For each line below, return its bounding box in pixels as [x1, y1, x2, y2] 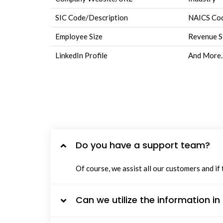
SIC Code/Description [55, 13, 128, 22]
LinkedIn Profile [55, 51, 108, 60]
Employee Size [55, 32, 103, 41]
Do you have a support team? [76, 139, 210, 151]
